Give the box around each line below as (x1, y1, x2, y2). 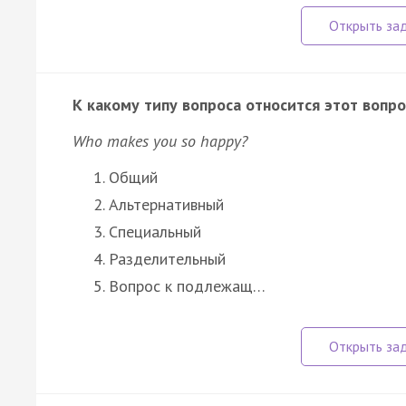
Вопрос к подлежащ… (109, 275, 266, 296)
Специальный (109, 220, 201, 242)
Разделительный (109, 247, 226, 269)
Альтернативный (109, 193, 224, 215)
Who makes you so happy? (72, 130, 247, 151)
